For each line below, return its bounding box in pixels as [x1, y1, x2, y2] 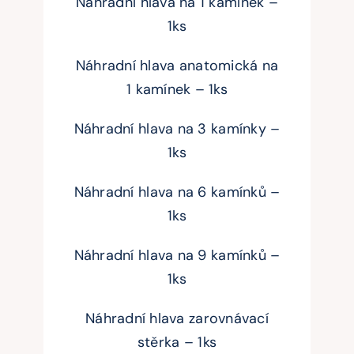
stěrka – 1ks [137, 333, 217, 352]
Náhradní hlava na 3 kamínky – [73, 119, 281, 139]
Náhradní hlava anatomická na [75, 56, 279, 76]
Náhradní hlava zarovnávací [85, 309, 269, 329]
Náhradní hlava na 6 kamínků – [73, 183, 281, 202]
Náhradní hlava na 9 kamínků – [73, 246, 281, 265]
